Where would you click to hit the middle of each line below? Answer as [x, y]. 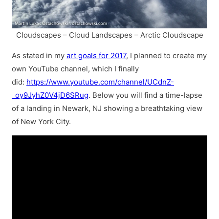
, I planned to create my [166, 56]
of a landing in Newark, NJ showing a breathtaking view [107, 109]
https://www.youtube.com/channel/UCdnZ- [100, 82]
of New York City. [41, 122]
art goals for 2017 [96, 56]
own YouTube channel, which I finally [75, 69]
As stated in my [39, 56]
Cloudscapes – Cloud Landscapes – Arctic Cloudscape [109, 35]
